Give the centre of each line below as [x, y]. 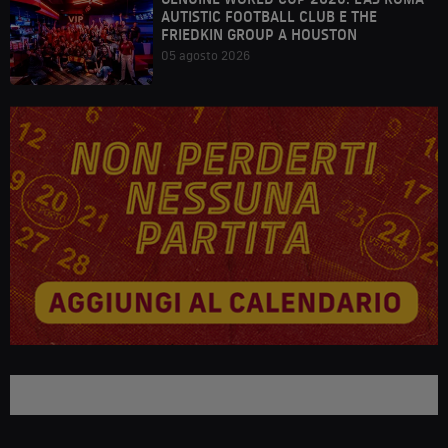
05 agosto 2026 [205, 55]
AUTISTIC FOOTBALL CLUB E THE [268, 16]
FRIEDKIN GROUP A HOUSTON [258, 34]
